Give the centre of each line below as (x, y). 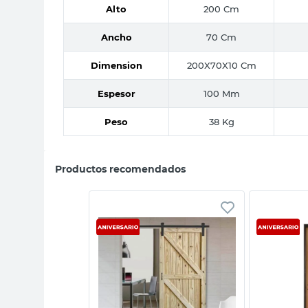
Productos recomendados (120, 169)
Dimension (116, 65)
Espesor (116, 93)
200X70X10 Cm (221, 65)
